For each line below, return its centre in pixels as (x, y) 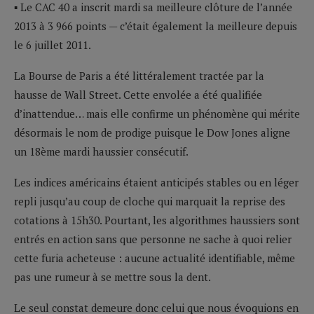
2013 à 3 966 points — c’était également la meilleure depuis (156, 26)
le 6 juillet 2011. (53, 45)
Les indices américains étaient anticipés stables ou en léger (156, 182)
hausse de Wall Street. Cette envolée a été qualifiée (138, 94)
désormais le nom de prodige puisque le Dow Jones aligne (152, 132)
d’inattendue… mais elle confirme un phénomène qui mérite (157, 113)
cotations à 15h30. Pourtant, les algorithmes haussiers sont (157, 220)
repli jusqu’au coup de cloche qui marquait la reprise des (150, 201)
